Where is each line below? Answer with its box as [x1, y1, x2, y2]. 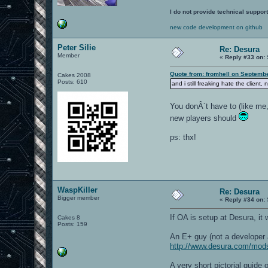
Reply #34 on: [225, 196, 266, 203]
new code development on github [170, 23, 263, 31]
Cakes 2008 [57, 71, 92, 78]
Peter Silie [57, 42, 96, 52]
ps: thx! [170, 132, 197, 142]
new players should [170, 113, 239, 123]
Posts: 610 [57, 78, 88, 85]
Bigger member [57, 194, 100, 201]
